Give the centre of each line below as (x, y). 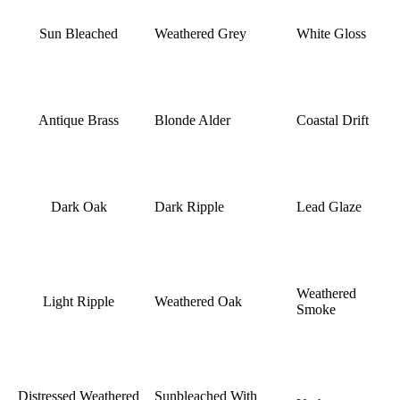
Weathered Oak (198, 301)
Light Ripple (79, 301)
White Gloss (331, 33)
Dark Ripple (189, 206)
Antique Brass (79, 120)
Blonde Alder (192, 120)
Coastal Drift (333, 120)
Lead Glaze (329, 206)
